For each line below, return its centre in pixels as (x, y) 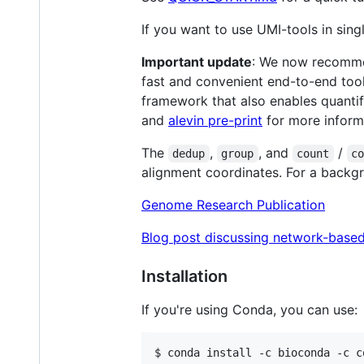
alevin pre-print (215, 121)
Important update (197, 62)
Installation (184, 277)
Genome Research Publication (233, 205)
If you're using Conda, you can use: (249, 310)
